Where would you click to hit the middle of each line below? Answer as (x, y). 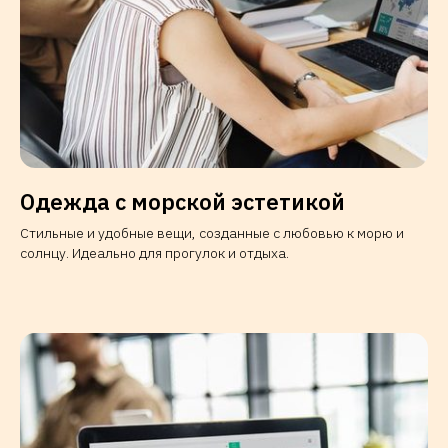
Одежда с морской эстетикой (182, 202)
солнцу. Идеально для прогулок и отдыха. (154, 253)
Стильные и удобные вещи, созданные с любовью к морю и (212, 233)
